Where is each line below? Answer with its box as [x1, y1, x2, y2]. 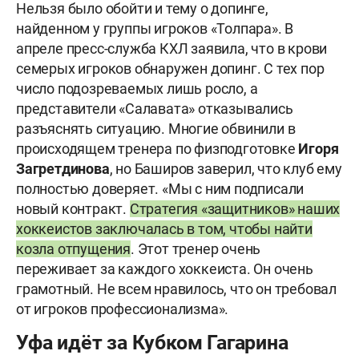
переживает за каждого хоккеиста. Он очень [16, 260, 313, 278]
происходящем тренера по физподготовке [16, 140, 299, 158]
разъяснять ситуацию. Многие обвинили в [16, 120, 296, 138]
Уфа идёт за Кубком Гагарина [16, 331, 288, 355]
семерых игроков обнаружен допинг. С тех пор [16, 60, 325, 78]
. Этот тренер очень [131, 240, 261, 258]
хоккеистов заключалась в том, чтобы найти [16, 220, 313, 238]
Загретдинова [16, 160, 110, 178]
